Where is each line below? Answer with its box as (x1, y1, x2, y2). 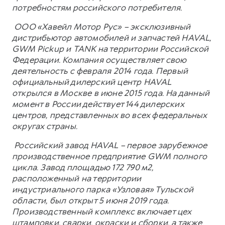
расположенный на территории (12, 172, 142, 184)
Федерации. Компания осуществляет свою (12, 54, 187, 65)
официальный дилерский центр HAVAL (12, 76, 172, 87)
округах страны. (12, 120, 77, 132)
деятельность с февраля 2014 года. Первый (12, 65, 188, 76)
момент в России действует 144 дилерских (12, 98, 184, 109)
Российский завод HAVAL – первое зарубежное (14, 139, 207, 151)
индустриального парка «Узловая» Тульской (12, 183, 194, 195)
